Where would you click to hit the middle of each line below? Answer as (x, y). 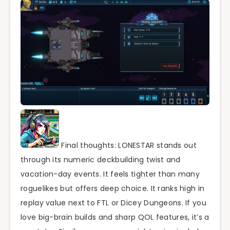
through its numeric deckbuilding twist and (101, 159)
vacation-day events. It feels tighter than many (110, 174)
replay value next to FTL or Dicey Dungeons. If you (113, 203)
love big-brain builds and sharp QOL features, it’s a (115, 217)
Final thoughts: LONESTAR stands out (128, 145)
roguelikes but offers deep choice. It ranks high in (113, 188)
